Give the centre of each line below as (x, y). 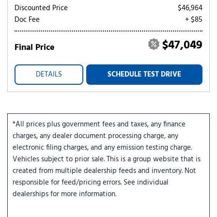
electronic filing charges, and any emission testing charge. (102, 148)
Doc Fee (27, 20)
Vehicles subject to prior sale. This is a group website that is (107, 159)
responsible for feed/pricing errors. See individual (91, 183)
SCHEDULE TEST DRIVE (144, 75)
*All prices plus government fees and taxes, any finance (99, 124)
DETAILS (49, 75)
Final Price (35, 48)
